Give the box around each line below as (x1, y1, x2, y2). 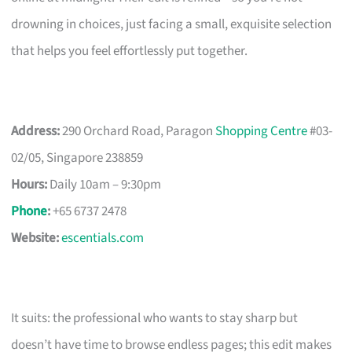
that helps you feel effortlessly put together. (11, 41, 248, 60)
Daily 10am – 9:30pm (47, 174, 162, 194)
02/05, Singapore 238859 (11, 148, 144, 167)
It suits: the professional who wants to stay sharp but (11, 308, 299, 328)
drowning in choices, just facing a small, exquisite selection (11, 14, 332, 34)
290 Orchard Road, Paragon (60, 121, 216, 141)
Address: (11, 121, 60, 141)
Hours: (11, 174, 48, 194)
